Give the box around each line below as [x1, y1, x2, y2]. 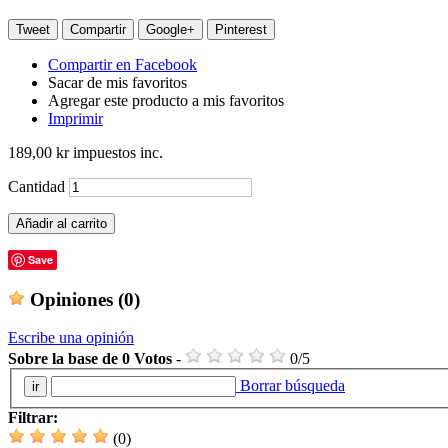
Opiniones [25, 288, 118, 310]
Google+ [146, 21, 195, 37]
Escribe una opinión [8, 329, 134, 347]
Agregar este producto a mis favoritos [48, 91, 284, 109]
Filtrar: [8, 408, 58, 426]
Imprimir [48, 109, 103, 127]
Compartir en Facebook [48, 55, 197, 73]
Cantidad [8, 177, 65, 195]
